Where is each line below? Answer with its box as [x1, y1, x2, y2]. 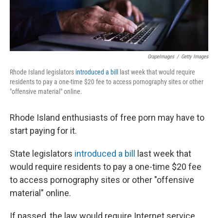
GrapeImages [147, 54, 174, 60]
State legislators [10, 148, 74, 159]
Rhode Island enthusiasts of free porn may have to [10, 112, 204, 123]
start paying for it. [10, 126, 77, 136]
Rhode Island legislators [10, 68, 75, 76]
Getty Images [181, 54, 208, 60]
